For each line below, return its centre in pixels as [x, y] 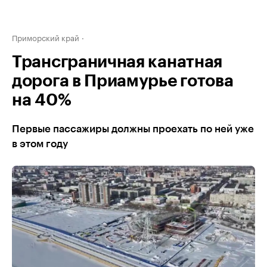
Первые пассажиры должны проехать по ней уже [133, 129]
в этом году [40, 144]
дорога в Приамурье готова [123, 81]
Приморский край [46, 37]
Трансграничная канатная [117, 62]
